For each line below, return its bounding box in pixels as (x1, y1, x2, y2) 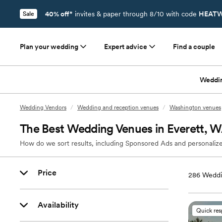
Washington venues (169, 104, 221, 111)
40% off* (45, 10, 73, 18)
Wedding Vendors (20, 104, 66, 111)
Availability (38, 200, 79, 210)
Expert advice (104, 43, 147, 51)
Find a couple (173, 43, 215, 51)
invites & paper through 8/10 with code (73, 10, 199, 18)
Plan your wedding (20, 43, 78, 51)
